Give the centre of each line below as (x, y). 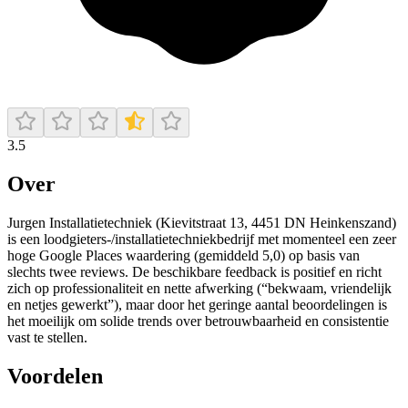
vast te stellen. (47, 337)
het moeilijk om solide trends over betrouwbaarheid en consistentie (198, 321)
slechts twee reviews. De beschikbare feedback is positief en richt (194, 271)
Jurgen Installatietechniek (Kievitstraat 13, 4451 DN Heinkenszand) (202, 222)
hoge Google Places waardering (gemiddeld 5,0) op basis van (184, 255)
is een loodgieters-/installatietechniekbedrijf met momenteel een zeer (202, 239)
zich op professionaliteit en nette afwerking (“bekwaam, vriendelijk (199, 288)
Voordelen (55, 376)
